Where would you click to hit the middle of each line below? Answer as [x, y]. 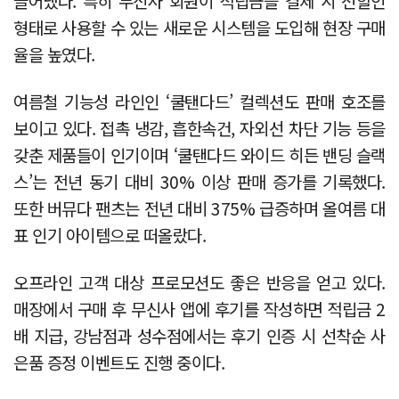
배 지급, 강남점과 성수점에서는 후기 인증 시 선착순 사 [199, 335]
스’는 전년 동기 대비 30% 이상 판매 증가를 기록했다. [199, 181]
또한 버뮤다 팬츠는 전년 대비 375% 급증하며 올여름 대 [199, 208]
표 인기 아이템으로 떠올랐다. [110, 234]
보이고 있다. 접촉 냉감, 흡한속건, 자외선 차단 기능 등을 [199, 127]
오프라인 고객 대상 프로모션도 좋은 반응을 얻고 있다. [199, 281]
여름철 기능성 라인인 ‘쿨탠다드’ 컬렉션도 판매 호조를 [199, 101]
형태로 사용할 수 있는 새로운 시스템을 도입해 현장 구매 [199, 27]
